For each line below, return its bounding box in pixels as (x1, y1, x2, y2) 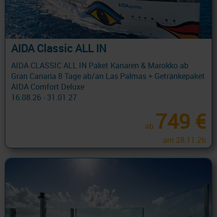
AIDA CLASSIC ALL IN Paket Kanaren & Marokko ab (11, 60, 188, 71)
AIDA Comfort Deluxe (11, 81, 84, 93)
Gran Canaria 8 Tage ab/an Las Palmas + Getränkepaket (11, 71, 205, 82)
